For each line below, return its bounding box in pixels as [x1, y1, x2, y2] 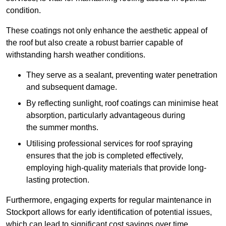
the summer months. [26, 123, 98, 132]
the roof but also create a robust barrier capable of [6, 38, 183, 47]
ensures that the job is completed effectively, [26, 151, 183, 160]
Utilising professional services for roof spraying [26, 139, 193, 148]
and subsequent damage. [26, 83, 117, 92]
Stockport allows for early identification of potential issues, [6, 208, 212, 217]
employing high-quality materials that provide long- [26, 163, 206, 173]
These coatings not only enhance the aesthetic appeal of [6, 26, 207, 35]
